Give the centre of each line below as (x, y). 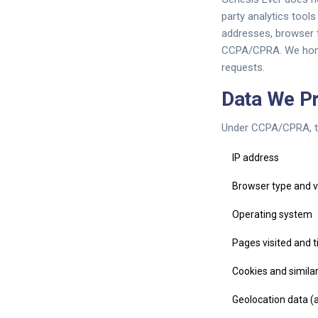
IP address (256, 158)
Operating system (272, 214)
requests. (243, 67)
